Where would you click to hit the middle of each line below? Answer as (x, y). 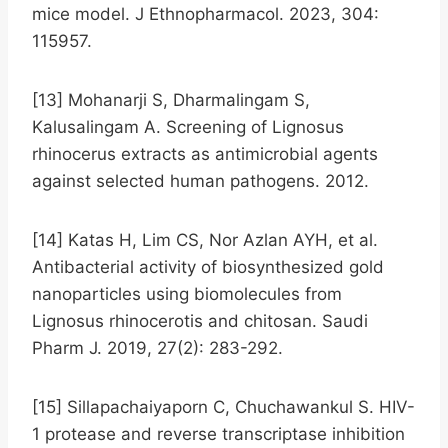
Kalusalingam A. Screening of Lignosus (188, 126)
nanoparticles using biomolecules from (187, 293)
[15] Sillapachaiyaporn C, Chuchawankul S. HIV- (223, 406)
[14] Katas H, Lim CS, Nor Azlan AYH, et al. (205, 239)
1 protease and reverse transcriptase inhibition (218, 433)
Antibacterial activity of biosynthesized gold (208, 266)
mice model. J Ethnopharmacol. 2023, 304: (205, 13)
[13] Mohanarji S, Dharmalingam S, (171, 99)
